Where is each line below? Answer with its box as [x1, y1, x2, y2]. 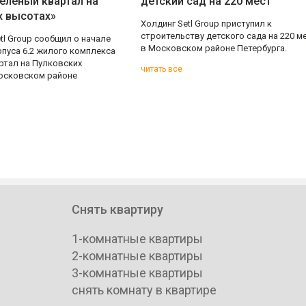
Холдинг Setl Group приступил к [141, 18, 272, 29]
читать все [141, 64, 182, 74]
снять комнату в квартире [72, 283, 217, 297]
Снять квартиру [72, 202, 163, 217]
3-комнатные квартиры [72, 266, 203, 280]
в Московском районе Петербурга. [141, 43, 287, 53]
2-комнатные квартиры [72, 249, 203, 263]
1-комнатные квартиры [72, 232, 203, 246]
